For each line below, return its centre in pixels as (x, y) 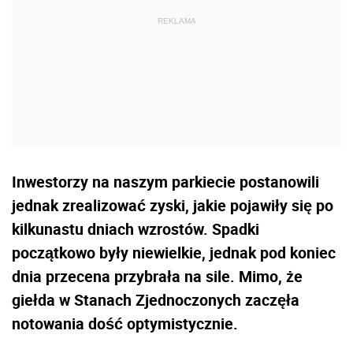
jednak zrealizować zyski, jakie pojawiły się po (173, 205)
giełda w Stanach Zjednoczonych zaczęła (156, 299)
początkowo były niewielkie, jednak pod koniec (174, 252)
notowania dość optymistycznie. (125, 323)
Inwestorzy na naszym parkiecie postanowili (165, 181)
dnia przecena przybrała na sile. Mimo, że (157, 276)
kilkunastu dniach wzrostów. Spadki (136, 229)
